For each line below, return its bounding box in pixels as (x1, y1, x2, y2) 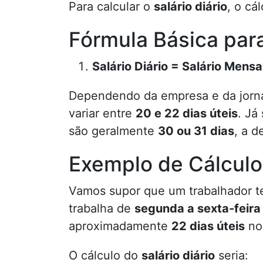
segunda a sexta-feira (134, 201, 261, 215)
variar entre (69, 106, 136, 120)
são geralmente (69, 124, 158, 138)
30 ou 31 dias (158, 124, 234, 138)
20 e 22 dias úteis (136, 106, 238, 120)
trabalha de (69, 201, 134, 215)
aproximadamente (69, 219, 171, 233)
